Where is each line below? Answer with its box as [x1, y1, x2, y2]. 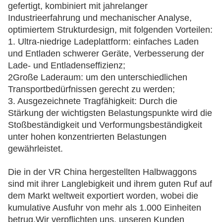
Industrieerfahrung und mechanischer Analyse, [8, 13, 192, 23]
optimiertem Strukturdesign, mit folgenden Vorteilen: [8, 25, 213, 35]
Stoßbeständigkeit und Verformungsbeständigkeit [8, 120, 202, 130]
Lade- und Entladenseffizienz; [8, 60, 125, 70]
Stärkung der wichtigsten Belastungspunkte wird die [8, 108, 212, 118]
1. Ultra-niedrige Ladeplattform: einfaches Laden [8, 37, 199, 47]
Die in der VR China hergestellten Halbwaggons [8, 167, 197, 177]
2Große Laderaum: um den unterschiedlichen [8, 72, 187, 82]
